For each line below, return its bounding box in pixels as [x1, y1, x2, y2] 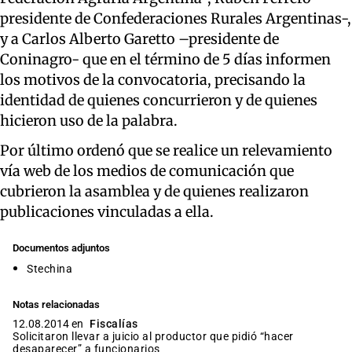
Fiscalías [90, 317, 138, 330]
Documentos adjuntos [13, 241, 110, 254]
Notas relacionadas [13, 298, 100, 310]
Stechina [27, 262, 72, 275]
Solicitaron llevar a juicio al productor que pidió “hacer [13, 329, 294, 343]
